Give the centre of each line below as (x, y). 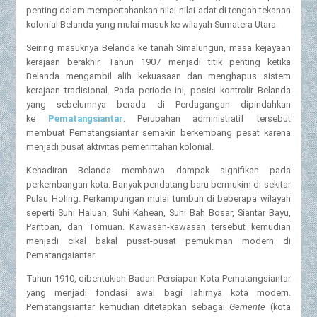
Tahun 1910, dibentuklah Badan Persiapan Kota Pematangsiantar (158, 278)
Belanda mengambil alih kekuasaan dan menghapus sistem (158, 76)
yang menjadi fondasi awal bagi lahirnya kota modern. (158, 292)
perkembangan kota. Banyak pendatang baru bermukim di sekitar (158, 184)
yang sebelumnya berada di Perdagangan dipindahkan (158, 105)
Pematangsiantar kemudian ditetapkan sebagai (128, 306)
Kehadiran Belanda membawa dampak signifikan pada (158, 170)
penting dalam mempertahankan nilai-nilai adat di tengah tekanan (158, 11)
